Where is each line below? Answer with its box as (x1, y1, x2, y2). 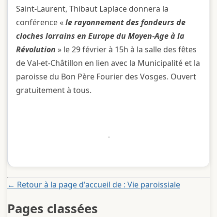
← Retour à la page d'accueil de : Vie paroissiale (7, 179, 180, 190)
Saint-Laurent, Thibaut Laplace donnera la (16, 3, 169, 14)
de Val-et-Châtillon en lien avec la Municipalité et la (16, 57, 200, 68)
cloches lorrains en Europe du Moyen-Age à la (16, 30, 185, 41)
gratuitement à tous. (16, 84, 92, 95)
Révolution (16, 44, 58, 55)
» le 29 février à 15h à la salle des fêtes (58, 44, 197, 55)
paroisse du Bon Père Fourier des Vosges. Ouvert (16, 71, 196, 82)
